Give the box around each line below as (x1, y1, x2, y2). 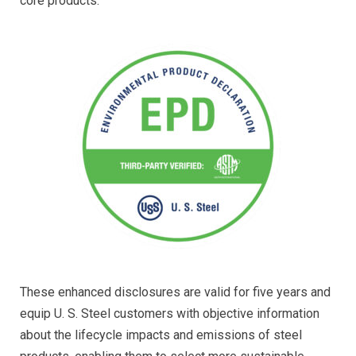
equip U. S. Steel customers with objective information (20, 306, 319, 322)
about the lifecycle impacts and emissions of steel (20, 327, 302, 343)
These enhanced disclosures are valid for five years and (20, 284, 331, 300)
